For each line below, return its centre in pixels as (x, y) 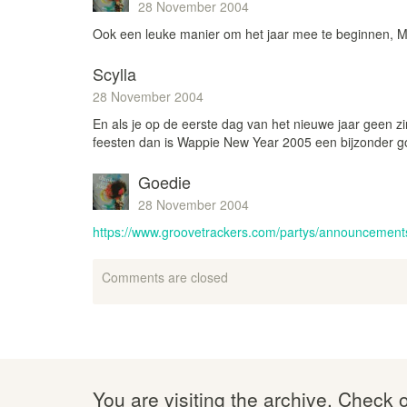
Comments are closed (165, 277)
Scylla (114, 74)
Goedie (164, 182)
